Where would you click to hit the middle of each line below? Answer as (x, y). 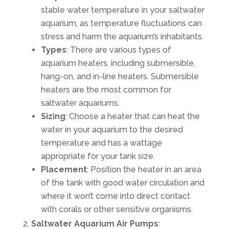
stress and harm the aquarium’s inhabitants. (122, 36)
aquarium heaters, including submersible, (118, 63)
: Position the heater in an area (144, 169)
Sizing (53, 116)
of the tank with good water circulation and (122, 182)
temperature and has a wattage (101, 143)
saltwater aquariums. (80, 103)
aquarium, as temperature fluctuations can (121, 23)
